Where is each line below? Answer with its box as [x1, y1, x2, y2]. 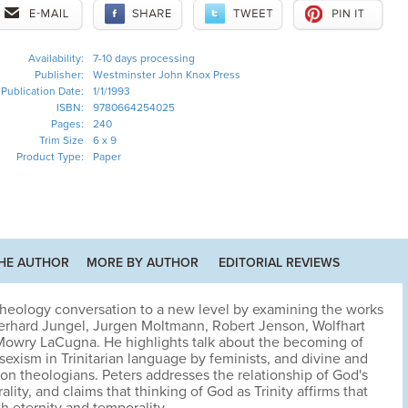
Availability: [27, 52, 84, 65]
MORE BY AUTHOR [87, 255, 199, 270]
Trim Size [38, 134, 84, 147]
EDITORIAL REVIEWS [219, 255, 340, 270]
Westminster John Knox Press [92, 68, 240, 81]
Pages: [50, 117, 84, 130]
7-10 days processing [92, 52, 195, 65]
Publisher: [34, 68, 84, 81]
